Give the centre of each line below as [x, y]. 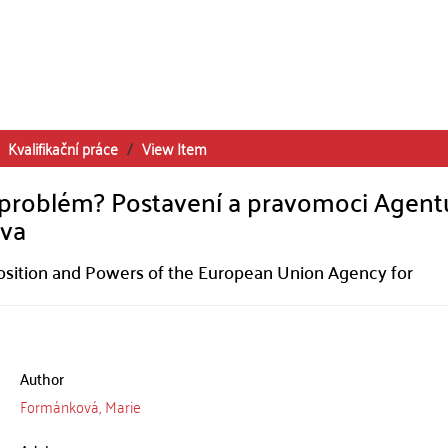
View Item [174, 148]
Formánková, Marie [80, 406]
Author [41, 378]
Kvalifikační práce [63, 148]
